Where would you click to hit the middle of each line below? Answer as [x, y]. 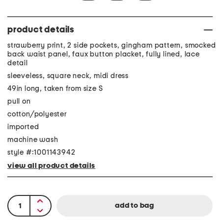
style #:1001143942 [41, 152]
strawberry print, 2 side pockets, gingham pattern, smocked [112, 45]
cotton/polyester [37, 114]
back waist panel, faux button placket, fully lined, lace [104, 54]
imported [23, 127]
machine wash [33, 139]
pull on [19, 101]
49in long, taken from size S [55, 88]
